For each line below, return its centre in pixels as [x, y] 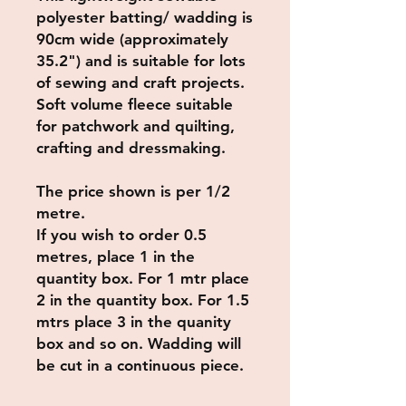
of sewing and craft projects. [140, 82]
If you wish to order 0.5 [121, 235]
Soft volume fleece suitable [135, 104]
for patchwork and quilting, [135, 126]
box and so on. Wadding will [139, 343]
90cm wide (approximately [132, 39]
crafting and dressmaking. [131, 148]
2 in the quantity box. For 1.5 [143, 300]
